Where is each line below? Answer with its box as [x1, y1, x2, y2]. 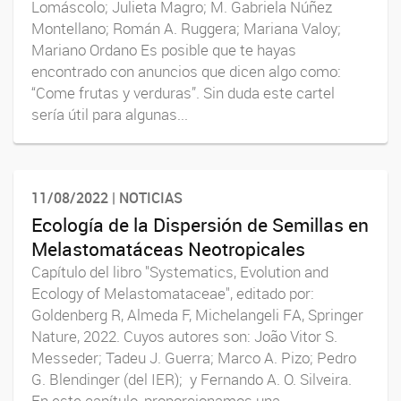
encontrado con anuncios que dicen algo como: [31, 62, 341, 82]
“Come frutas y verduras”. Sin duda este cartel [31, 83, 335, 104]
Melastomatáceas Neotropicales [31, 235, 305, 261]
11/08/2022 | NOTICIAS [31, 188, 183, 209]
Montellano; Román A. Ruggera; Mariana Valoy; [31, 19, 341, 39]
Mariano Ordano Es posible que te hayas [31, 40, 296, 61]
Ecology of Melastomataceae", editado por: [31, 283, 314, 303]
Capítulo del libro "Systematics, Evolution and [31, 261, 328, 282]
